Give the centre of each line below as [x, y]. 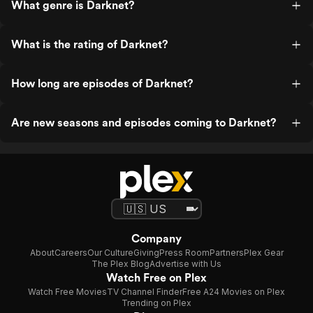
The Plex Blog [121, 264]
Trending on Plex [156, 303]
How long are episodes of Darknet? [102, 83]
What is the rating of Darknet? [89, 44]
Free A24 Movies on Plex [234, 292]
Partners [226, 253]
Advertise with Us [185, 264]
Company [156, 239]
